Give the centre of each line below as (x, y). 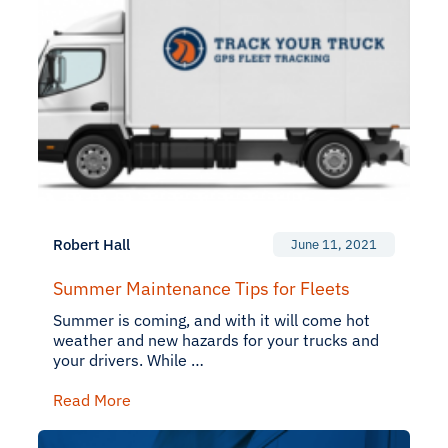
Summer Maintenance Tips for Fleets (201, 288)
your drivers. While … (128, 360)
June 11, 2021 (334, 244)
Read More (92, 400)
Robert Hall (91, 244)
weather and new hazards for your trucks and (216, 340)
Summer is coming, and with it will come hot (211, 320)
